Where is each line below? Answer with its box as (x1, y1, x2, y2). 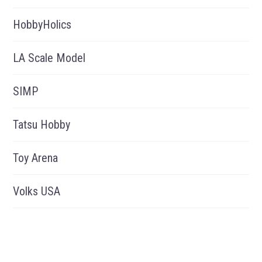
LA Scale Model (13, 51, 86, 65)
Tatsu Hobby (13, 118, 71, 132)
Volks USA (13, 184, 61, 199)
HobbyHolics (13, 18, 72, 32)
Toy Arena (13, 151, 58, 166)
